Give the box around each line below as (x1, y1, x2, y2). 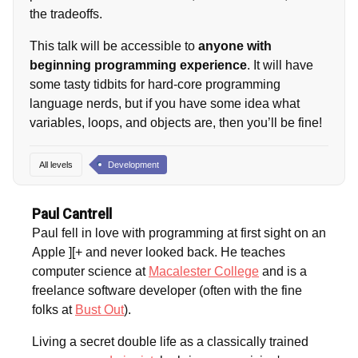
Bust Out (75, 303, 124, 317)
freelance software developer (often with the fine (32, 284, 302, 298)
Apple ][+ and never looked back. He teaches (32, 245, 285, 260)
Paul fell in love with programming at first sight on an (32, 226, 326, 241)
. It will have (247, 58, 313, 72)
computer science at (32, 265, 149, 279)
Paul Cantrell (32, 206, 112, 223)
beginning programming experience (30, 58, 247, 72)
